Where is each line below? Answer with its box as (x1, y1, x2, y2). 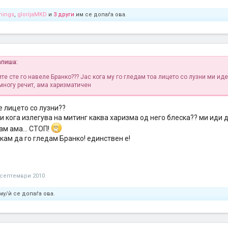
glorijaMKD (17, 11, 47, 18)
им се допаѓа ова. (74, 11, 127, 18)
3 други (53, 11, 74, 18)
